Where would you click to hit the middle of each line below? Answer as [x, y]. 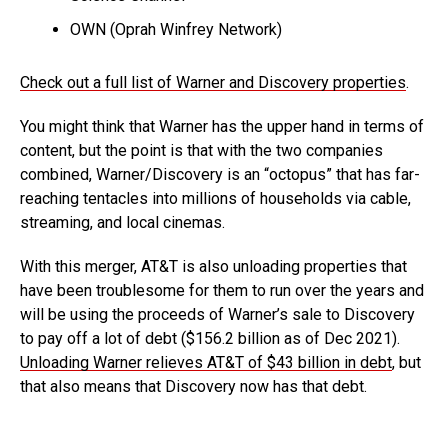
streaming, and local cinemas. [124, 222]
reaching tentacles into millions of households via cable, [215, 198]
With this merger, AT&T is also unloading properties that [213, 266]
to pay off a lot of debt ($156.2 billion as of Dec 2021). [210, 338]
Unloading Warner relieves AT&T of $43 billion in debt [206, 362]
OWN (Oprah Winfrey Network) [176, 29]
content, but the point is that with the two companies [201, 150]
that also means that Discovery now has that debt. [195, 386]
